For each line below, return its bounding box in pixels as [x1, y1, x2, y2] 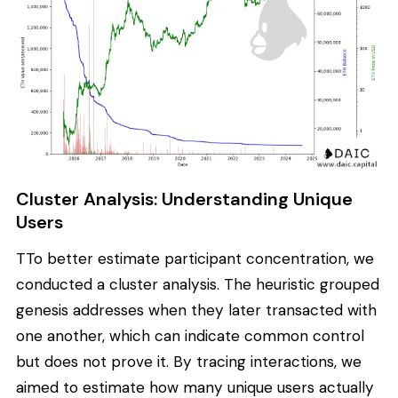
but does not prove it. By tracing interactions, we [16, 352, 362, 372]
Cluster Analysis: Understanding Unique [16, 187, 353, 211]
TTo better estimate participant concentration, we [16, 249, 374, 269]
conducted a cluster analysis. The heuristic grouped [16, 275, 379, 295]
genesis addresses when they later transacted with [16, 300, 377, 321]
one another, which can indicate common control [16, 326, 364, 346]
